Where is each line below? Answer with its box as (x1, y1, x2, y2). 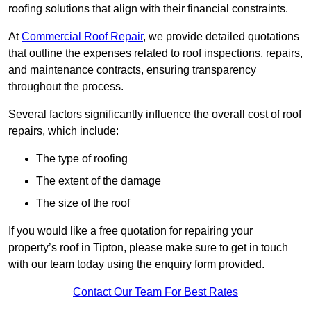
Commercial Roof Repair (22, 31, 143, 43)
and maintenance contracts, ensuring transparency (8, 64, 256, 76)
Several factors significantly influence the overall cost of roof (8, 108, 301, 121)
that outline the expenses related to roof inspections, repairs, (8, 47, 303, 60)
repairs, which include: (8, 125, 119, 137)
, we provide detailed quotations (143, 31, 299, 43)
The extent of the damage (36, 175, 161, 187)
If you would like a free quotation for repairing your (8, 225, 253, 237)
